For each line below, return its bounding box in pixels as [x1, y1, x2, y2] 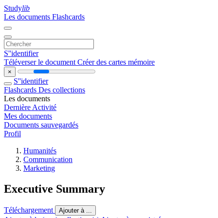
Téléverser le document [4, 58, 77, 66]
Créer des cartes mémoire [77, 58, 155, 66]
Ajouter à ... [59, 206, 92, 214]
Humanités [23, 146, 56, 155]
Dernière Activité [4, 103, 56, 111]
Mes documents [4, 112, 52, 120]
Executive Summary [4, 182, 105, 195]
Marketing [23, 164, 55, 172]
